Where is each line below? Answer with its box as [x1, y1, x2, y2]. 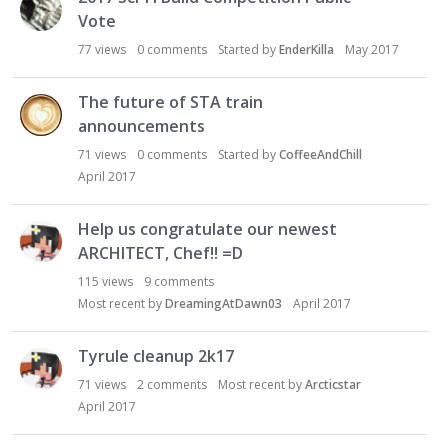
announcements [78, 115, 205, 137]
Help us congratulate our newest [78, 218, 337, 240]
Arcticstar [305, 376, 361, 393]
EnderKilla [279, 41, 334, 58]
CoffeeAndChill [279, 146, 362, 163]
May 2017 [345, 41, 399, 58]
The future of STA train [78, 91, 263, 113]
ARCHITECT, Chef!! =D [78, 242, 243, 264]
